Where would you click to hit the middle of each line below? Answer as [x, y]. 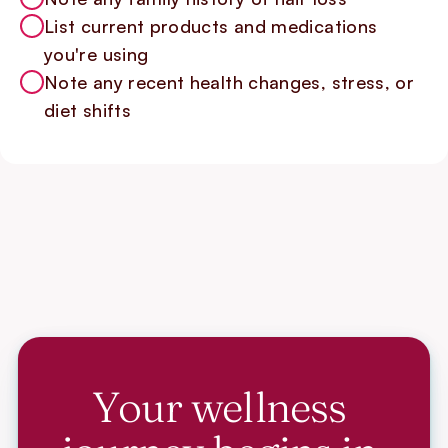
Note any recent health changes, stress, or [229, 82]
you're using [96, 54]
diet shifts [87, 110]
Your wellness [219, 407]
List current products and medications [211, 26]
